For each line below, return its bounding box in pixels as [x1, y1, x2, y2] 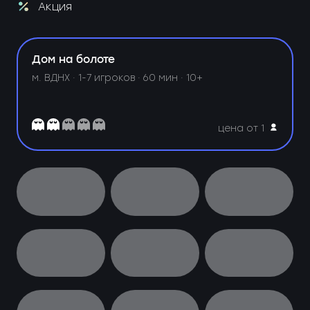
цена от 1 [218, 122, 265, 134]
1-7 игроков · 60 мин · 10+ [78, 72, 203, 84]
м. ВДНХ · [32, 72, 79, 84]
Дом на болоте [32, 51, 116, 69]
